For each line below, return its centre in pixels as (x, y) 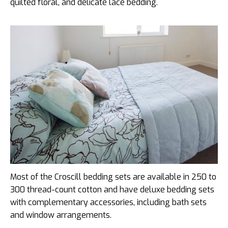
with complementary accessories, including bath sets (108, 203)
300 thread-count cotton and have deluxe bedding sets (112, 190)
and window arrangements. (61, 215)
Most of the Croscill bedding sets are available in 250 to (113, 177)
